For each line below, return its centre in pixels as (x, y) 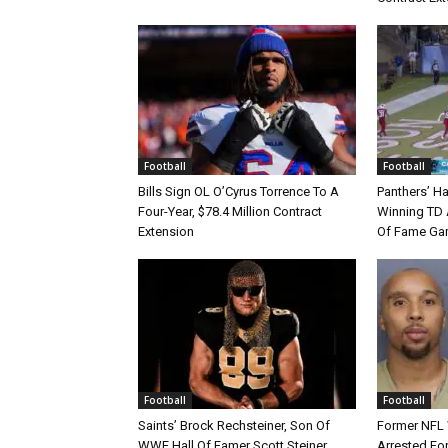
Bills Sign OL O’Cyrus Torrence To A (238, 191)
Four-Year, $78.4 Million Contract (230, 211)
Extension (166, 231)
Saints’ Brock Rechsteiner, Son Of (234, 425)
